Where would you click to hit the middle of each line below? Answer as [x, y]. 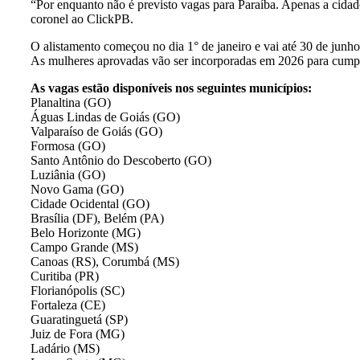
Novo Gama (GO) [77, 189]
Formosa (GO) [68, 145]
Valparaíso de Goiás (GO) [96, 131]
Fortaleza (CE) [68, 305]
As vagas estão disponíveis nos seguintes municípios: [171, 88]
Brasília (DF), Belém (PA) [97, 218]
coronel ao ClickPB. [82, 18]
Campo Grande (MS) [84, 247]
